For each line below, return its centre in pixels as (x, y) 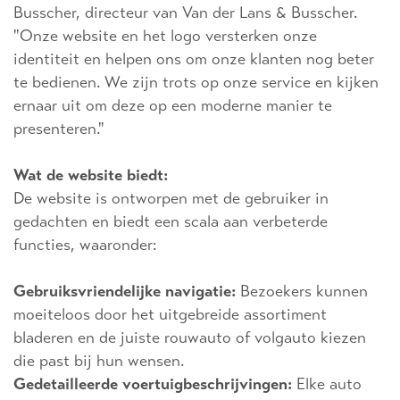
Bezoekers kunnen (302, 292)
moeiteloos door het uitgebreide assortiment (170, 315)
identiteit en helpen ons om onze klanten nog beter (194, 59)
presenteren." (59, 129)
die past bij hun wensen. (99, 361)
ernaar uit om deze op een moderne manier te (173, 106)
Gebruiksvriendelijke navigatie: (125, 292)
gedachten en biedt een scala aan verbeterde (171, 222)
